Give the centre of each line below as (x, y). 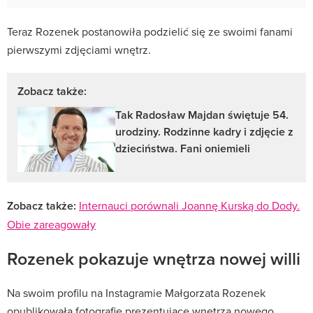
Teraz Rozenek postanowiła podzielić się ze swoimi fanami (150, 31)
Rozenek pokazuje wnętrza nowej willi (154, 258)
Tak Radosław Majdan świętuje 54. (202, 115)
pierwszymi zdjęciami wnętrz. (79, 49)
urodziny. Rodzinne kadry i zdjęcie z (204, 131)
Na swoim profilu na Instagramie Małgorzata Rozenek (136, 292)
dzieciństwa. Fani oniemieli (183, 148)
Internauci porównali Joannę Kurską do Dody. (189, 205)
